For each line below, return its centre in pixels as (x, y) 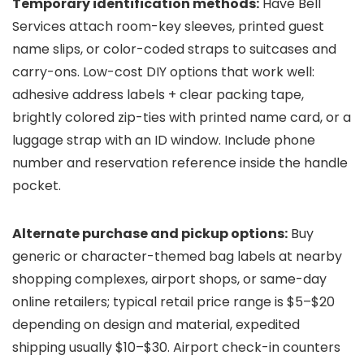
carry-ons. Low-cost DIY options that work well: (163, 72)
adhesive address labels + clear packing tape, (158, 95)
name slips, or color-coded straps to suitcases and (174, 49)
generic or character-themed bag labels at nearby (177, 256)
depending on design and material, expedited (156, 325)
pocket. (37, 186)
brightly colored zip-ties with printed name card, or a (182, 117)
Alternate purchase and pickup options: (150, 234)
